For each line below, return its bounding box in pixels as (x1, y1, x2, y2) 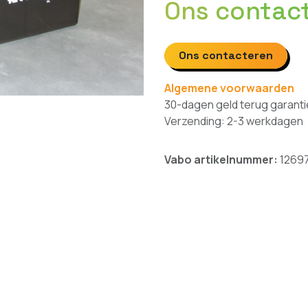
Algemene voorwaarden (164, 80, 294, 96)
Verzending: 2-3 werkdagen (164, 113, 303, 129)
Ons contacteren (179, 48, 273, 63)
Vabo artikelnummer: (164, 152, 280, 167)
